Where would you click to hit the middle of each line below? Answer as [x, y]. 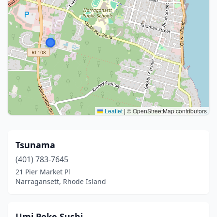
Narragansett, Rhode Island [61, 181]
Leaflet [113, 111]
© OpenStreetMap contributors [166, 111]
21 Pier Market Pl [43, 172]
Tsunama [35, 145]
